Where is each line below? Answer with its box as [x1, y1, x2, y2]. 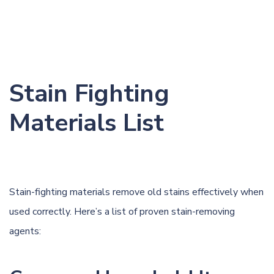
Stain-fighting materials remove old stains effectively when [9, 185, 264, 199]
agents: [9, 224, 41, 238]
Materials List [9, 106, 164, 139]
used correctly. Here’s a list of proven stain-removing [9, 204, 235, 218]
